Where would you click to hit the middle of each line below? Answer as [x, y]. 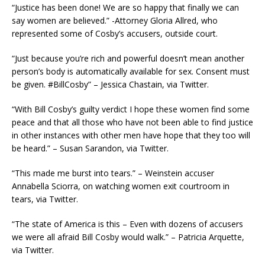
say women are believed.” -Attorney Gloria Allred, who [115, 21]
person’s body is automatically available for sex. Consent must [131, 72]
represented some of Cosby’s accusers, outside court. [115, 34]
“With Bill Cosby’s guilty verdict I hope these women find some [131, 109]
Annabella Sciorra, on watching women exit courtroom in [121, 186]
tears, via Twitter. [45, 199]
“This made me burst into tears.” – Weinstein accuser [113, 173]
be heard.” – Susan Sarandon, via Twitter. [90, 148]
